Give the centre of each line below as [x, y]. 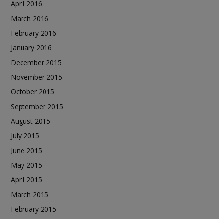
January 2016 [31, 47]
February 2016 [33, 33]
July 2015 [25, 135]
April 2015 [26, 179]
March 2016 [30, 18]
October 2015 [33, 91]
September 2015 [37, 106]
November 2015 [36, 77]
